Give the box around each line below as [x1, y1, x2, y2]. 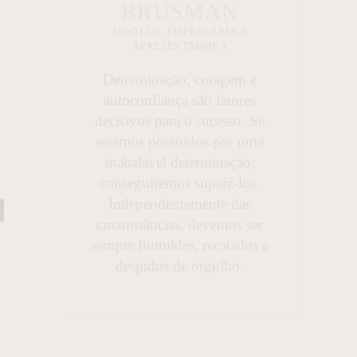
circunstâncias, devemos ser [96, 215, 264, 233]
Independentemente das [108, 194, 252, 212]
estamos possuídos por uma [96, 132, 264, 150]
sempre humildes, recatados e [91, 236, 269, 253]
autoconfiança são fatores [104, 91, 257, 108]
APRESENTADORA [132, 40, 228, 52]
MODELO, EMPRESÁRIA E [112, 25, 247, 37]
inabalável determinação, [104, 153, 255, 171]
